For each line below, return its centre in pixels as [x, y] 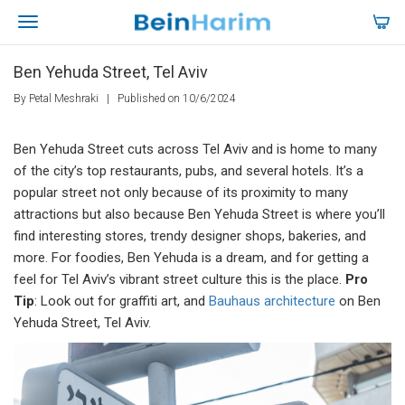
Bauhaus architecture [272, 301]
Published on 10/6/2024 [175, 99]
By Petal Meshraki [57, 99]
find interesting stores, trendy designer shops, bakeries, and [190, 236]
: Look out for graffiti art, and [122, 301]
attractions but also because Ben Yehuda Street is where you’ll [199, 214]
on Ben [358, 301]
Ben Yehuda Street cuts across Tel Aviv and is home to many [195, 149]
